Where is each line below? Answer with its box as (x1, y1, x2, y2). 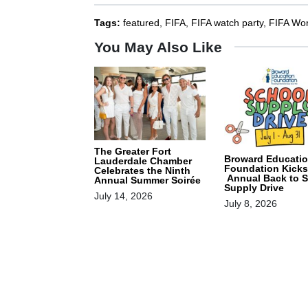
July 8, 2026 (223, 197, 277, 209)
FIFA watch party (191, 16, 263, 28)
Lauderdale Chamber (94, 155, 192, 167)
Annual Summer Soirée (94, 175, 201, 186)
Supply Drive (223, 181, 284, 193)
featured (123, 16, 159, 28)
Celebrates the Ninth (94, 165, 190, 177)
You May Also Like (94, 38, 222, 55)
